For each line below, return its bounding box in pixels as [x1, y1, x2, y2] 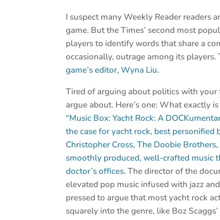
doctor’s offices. [66, 165, 126, 177]
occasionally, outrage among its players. [66, 51, 219, 63]
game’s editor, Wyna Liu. [66, 64, 160, 76]
